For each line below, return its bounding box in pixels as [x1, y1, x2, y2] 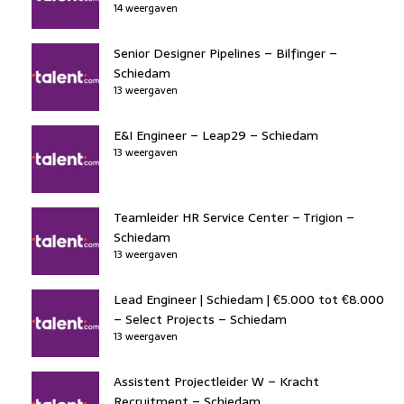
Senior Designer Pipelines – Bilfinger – [114, 42, 337, 63]
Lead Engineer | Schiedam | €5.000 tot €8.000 [114, 289, 384, 309]
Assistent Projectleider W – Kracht [114, 371, 319, 391]
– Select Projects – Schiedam [114, 308, 287, 329]
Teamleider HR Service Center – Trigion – [114, 207, 354, 227]
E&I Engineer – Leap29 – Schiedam [114, 124, 318, 145]
